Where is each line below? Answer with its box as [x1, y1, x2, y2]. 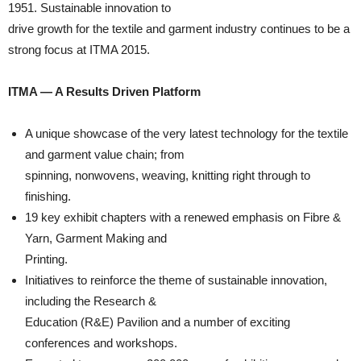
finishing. [25, 189, 71, 203]
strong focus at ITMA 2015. [8, 43, 150, 56]
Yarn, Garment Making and [25, 231, 167, 245]
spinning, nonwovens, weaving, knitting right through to [25, 168, 310, 182]
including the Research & [25, 294, 156, 308]
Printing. [25, 252, 68, 266]
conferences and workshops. [25, 336, 177, 350]
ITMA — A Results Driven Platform [8, 85, 201, 98]
